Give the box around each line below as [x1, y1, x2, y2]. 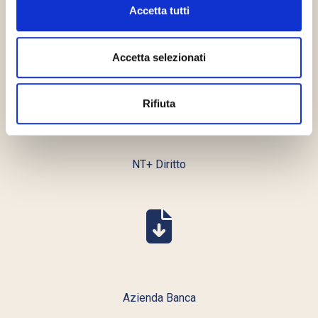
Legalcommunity [118, 24, 200, 38]
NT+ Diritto [132, 158, 186, 171]
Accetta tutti [128, 4, 190, 17]
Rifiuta [143, 97, 175, 110]
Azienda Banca [122, 291, 196, 305]
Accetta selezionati [112, 50, 206, 63]
